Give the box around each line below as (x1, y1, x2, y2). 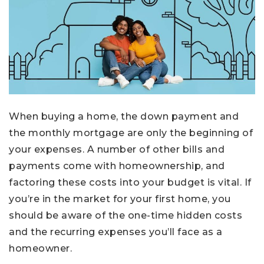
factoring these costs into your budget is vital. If (9, 177, 252, 189)
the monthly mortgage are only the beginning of (9, 127, 253, 139)
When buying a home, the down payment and (9, 111, 239, 123)
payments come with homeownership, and (9, 160, 225, 172)
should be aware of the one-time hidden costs (9, 210, 242, 222)
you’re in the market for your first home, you (9, 193, 231, 205)
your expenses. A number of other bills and (9, 144, 225, 156)
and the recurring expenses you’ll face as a (9, 226, 223, 238)
